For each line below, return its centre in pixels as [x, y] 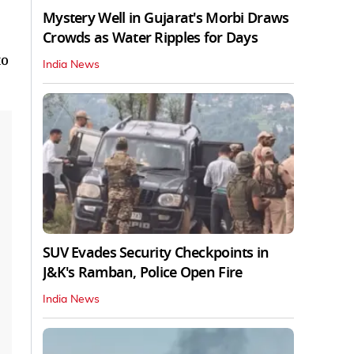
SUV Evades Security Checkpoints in [156, 252]
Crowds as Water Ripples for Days [150, 38]
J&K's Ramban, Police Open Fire [143, 272]
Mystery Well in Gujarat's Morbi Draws [166, 18]
